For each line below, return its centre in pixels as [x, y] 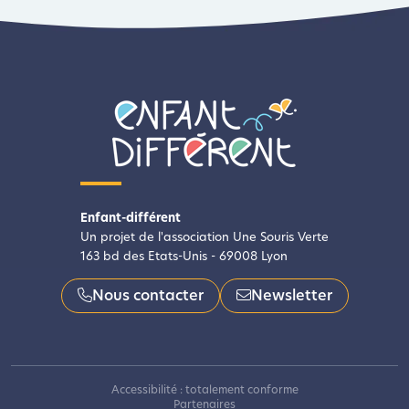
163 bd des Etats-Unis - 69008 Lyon [184, 257]
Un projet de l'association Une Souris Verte [204, 237]
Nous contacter [147, 296]
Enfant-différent [131, 218]
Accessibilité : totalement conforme [204, 390]
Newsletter [291, 296]
